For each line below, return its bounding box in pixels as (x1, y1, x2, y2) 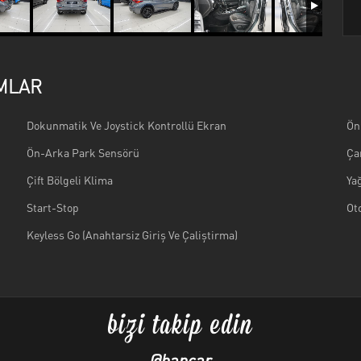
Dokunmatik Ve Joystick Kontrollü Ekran (27, 118, 227, 132)
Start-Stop (27, 200, 80, 214)
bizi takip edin (107, 313, 254, 342)
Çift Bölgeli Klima (27, 172, 114, 187)
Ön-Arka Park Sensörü (27, 145, 140, 160)
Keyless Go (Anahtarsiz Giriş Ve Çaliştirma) (27, 227, 239, 242)
